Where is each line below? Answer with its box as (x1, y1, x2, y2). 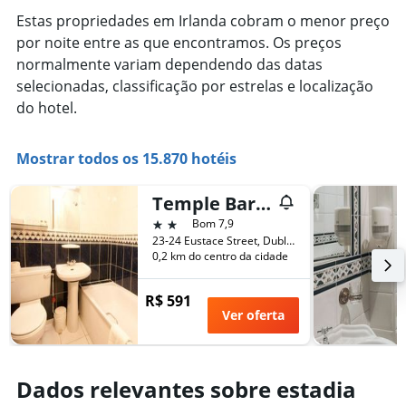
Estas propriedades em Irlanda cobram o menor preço (16, 11, 390, 32)
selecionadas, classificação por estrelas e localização (16, 76, 373, 97)
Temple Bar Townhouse (256, 191, 271, 217)
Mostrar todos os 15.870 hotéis (16, 149, 237, 169)
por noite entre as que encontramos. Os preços (16, 33, 342, 53)
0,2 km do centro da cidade (152, 248, 288, 265)
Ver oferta (221, 306, 285, 324)
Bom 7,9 (192, 216, 234, 232)
